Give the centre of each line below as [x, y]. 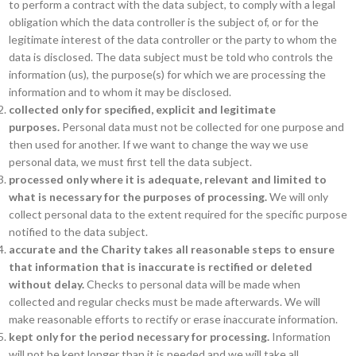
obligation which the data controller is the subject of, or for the [163, 22]
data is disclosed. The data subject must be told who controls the [170, 57]
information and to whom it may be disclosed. [120, 92]
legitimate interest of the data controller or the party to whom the [172, 39]
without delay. [46, 284]
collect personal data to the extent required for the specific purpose [178, 214]
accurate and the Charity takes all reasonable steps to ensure [171, 249]
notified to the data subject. [78, 232]
